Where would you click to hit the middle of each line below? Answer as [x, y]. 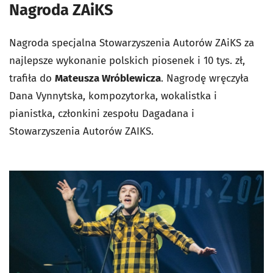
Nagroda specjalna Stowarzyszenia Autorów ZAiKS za [132, 43]
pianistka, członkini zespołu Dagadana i [102, 113]
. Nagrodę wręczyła [205, 78]
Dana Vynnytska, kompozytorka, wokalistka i [113, 96]
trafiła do [32, 78]
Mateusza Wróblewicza [108, 78]
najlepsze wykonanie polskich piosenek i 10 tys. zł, [127, 60]
